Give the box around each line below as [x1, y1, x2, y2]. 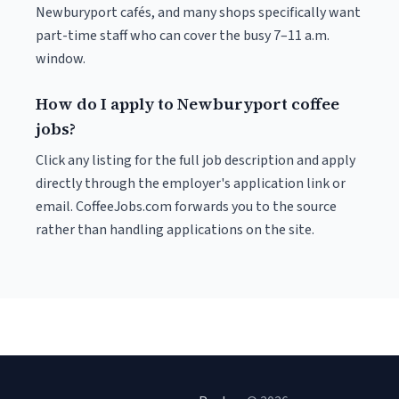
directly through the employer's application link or [36, 174, 346, 193]
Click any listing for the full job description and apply [36, 151, 355, 170]
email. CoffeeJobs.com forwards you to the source [36, 197, 337, 216]
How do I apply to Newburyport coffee [36, 93, 339, 115]
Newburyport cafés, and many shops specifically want [36, 3, 361, 22]
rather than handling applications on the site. [36, 220, 314, 240]
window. [36, 49, 85, 69]
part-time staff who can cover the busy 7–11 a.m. [36, 26, 330, 45]
